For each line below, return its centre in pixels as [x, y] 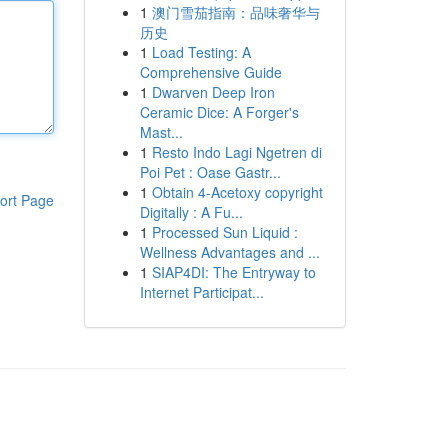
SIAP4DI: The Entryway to [233, 272]
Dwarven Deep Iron [213, 92]
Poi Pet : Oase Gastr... [210, 172]
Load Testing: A [201, 52]
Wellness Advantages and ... [229, 252]
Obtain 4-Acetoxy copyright [237, 192]
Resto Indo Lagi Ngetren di [236, 152]
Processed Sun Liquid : [224, 232]
